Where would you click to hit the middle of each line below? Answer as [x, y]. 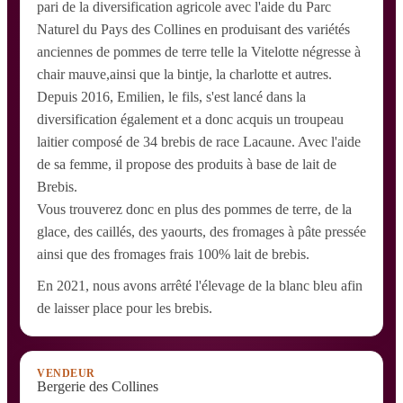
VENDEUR [67, 374]
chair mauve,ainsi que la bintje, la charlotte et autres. [184, 75]
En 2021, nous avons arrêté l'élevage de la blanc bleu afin [200, 286]
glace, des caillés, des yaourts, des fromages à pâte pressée [201, 232]
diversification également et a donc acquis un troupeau [190, 120]
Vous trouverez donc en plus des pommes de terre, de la [194, 210]
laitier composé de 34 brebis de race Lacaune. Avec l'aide [199, 142]
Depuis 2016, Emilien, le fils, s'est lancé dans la [171, 97]
